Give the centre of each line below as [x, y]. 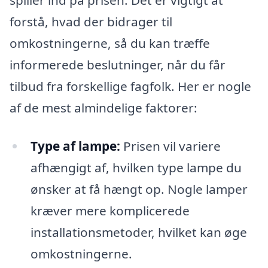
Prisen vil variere [170, 146]
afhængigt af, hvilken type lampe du [136, 167]
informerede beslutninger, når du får [118, 65]
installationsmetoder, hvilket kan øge [138, 232]
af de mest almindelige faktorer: [103, 108]
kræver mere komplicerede [110, 211]
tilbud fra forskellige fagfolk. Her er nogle [130, 86]
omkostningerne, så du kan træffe [110, 43]
